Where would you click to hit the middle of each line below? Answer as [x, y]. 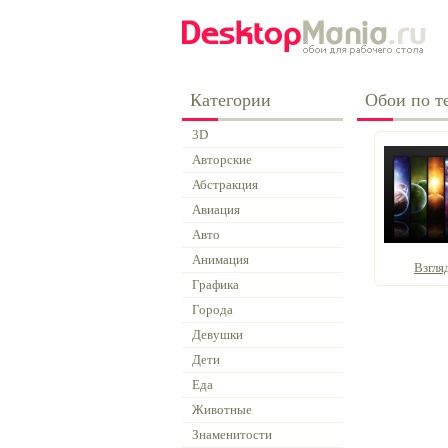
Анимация [220, 259]
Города [212, 309]
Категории [230, 100]
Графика [215, 284]
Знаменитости [232, 434]
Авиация [216, 209]
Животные [222, 409]
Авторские [222, 159]
